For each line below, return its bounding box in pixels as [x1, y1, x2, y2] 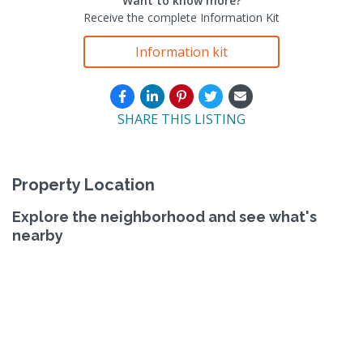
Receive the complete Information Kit [83, 9, 280, 25]
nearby [12, 226, 63, 244]
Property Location [12, 174, 155, 194]
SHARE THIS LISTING [117, 109, 246, 128]
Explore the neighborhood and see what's [12, 207, 317, 225]
